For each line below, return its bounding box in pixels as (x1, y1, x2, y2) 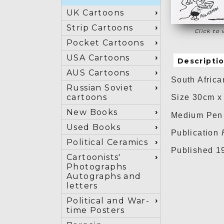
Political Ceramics (66, 137, 148, 147)
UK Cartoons (66, 8, 124, 17)
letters (66, 181, 98, 190)
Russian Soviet (66, 83, 133, 92)
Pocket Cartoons (66, 38, 144, 47)
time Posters (66, 205, 125, 215)
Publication (170, 128, 221, 137)
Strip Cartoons (66, 23, 133, 32)
